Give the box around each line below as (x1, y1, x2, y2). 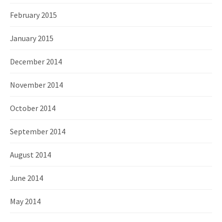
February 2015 (10, 9, 57, 20)
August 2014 (10, 149, 51, 160)
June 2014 (10, 172, 43, 183)
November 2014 (10, 79, 63, 90)
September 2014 (10, 126, 65, 136)
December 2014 (10, 56, 62, 66)
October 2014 (10, 103, 55, 113)
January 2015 (10, 33, 54, 43)
